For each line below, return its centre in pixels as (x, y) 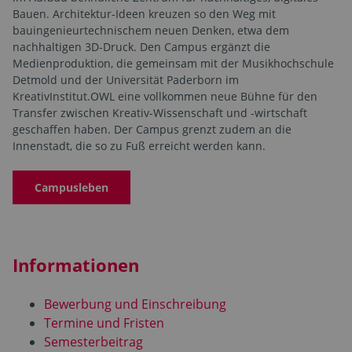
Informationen (76, 265)
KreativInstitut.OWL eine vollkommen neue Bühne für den (165, 96)
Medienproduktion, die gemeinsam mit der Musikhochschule (173, 63)
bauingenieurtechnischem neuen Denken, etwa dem (151, 30)
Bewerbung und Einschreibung (135, 304)
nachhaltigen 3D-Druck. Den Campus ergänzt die (141, 46)
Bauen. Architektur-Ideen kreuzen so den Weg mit (144, 13)
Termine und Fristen (104, 323)
